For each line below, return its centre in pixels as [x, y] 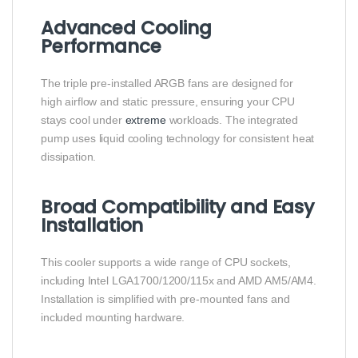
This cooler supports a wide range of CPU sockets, [166, 263]
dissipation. [69, 157]
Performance [101, 47]
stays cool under [83, 120]
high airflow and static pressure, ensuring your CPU [168, 102]
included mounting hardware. [113, 318]
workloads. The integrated [232, 120]
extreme [145, 120]
